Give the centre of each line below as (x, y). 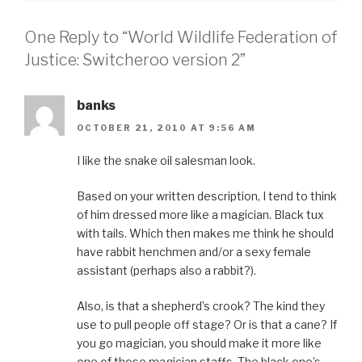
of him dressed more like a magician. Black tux (200, 214)
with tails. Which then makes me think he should (205, 233)
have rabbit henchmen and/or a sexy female (194, 251)
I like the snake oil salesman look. (166, 160)
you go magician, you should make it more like (199, 343)
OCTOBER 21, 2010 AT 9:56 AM (167, 127)
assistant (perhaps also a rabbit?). (166, 270)
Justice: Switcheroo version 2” (135, 59)
